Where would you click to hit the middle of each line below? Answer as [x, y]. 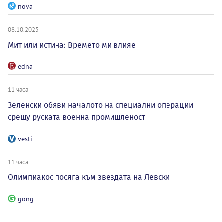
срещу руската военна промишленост [77, 117]
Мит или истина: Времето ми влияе [72, 45]
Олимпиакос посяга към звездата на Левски [89, 177]
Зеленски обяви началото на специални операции [101, 105]
